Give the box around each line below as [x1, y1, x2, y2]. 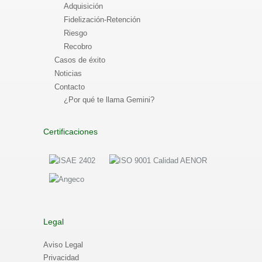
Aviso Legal [43, 240, 83, 249]
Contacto [54, 82, 85, 91]
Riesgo [64, 29, 87, 37]
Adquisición [64, 2, 103, 11]
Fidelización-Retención [64, 15, 140, 24]
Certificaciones [43, 127, 98, 136]
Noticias [54, 69, 82, 78]
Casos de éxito [54, 56, 105, 64]
